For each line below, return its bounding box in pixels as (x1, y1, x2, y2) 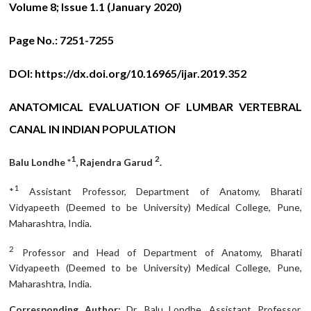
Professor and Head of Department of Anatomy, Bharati (14, 246, 302, 258)
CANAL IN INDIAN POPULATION (9, 121, 176, 135)
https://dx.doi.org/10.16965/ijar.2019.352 (35, 66, 247, 80)
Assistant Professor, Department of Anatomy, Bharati (19, 185, 302, 197)
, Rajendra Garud (76, 156, 155, 169)
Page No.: (9, 33, 58, 47)
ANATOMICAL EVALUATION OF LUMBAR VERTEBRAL (9, 99, 302, 113)
